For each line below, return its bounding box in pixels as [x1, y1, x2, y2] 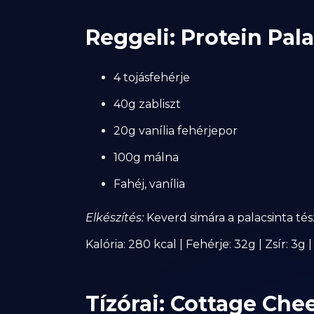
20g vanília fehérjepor [114, 124, 238, 137]
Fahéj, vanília [114, 177, 185, 191]
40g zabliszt [114, 97, 181, 111]
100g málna [114, 151, 179, 164]
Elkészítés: [86, 211, 144, 224]
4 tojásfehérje [114, 71, 190, 84]
